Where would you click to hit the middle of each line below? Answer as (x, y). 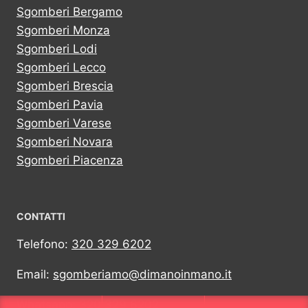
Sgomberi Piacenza (70, 160)
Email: (35, 274)
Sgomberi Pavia (60, 104)
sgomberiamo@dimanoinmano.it (142, 274)
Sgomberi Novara (65, 142)
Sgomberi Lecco (61, 67)
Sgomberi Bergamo (69, 12)
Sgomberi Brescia (65, 86)
